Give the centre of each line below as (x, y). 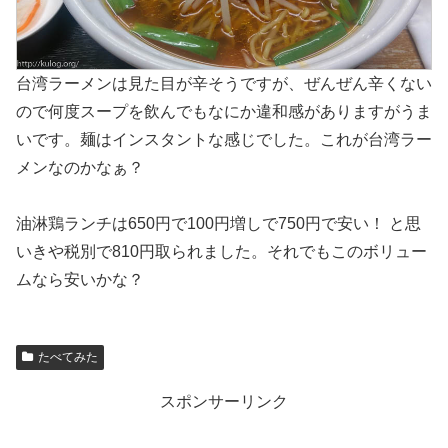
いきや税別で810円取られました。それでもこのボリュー (221, 252)
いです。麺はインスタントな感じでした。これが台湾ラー (224, 139)
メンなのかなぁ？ (80, 167)
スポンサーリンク (224, 402)
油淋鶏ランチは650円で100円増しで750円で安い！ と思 (218, 224)
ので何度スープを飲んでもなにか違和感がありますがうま (224, 111)
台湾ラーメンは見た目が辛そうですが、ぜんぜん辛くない (224, 83)
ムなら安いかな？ (80, 280)
